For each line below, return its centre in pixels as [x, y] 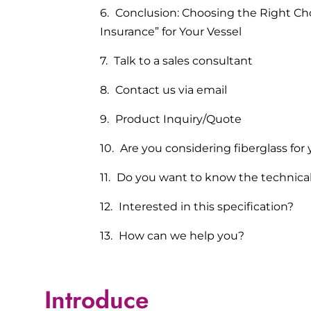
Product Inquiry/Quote [178, 119]
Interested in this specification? [206, 206]
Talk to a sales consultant [183, 60]
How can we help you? [182, 235]
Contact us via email [171, 90]
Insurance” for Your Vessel [171, 31]
